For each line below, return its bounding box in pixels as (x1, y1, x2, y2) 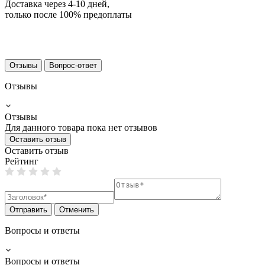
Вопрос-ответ (49, 60, 97, 70)
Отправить (9, 205, 47, 214)
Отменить (59, 205, 94, 214)
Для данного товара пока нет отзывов (5, 122, 157, 132)
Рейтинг (5, 156, 38, 166)
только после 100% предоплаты (5, 9, 132, 20)
